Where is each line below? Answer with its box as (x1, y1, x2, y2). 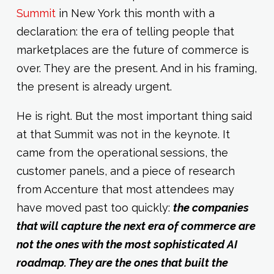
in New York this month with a (55, 7, 215, 20)
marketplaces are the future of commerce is (16, 43, 249, 57)
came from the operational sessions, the (16, 146, 228, 160)
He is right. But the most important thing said (16, 109, 252, 123)
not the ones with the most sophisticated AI (16, 238, 237, 251)
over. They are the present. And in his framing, (16, 62, 257, 75)
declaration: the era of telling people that (16, 25, 234, 39)
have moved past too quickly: (16, 201, 173, 215)
